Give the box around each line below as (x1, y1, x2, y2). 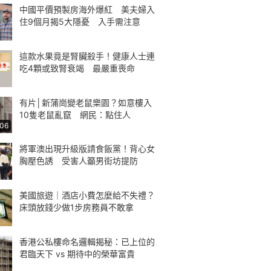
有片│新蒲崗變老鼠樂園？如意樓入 (19, 97, 152, 108)
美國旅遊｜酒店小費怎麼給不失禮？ (19, 190, 155, 200)
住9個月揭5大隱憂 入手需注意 (19, 16, 140, 27)
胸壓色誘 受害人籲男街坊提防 (19, 155, 138, 166)
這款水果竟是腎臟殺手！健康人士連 (19, 50, 155, 61)
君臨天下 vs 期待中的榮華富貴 (19, 248, 135, 259)
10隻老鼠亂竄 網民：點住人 (19, 109, 131, 120)
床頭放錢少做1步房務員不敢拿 (19, 202, 134, 212)
